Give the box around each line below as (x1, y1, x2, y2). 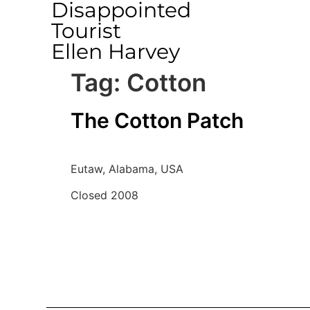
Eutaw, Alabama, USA (71, 162, 183, 176)
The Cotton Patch (71, 108, 244, 133)
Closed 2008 (71, 188, 138, 203)
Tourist (51, 18, 121, 44)
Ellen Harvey (51, 39, 180, 64)
